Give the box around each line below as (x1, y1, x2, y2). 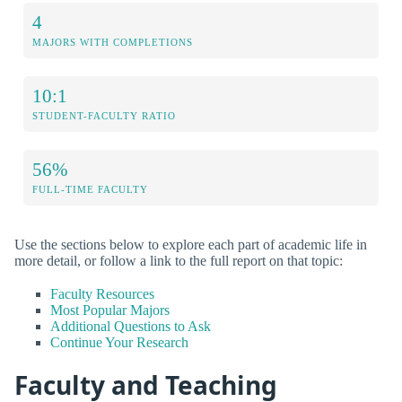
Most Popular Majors (50, 301, 170, 318)
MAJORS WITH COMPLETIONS (32, 36, 193, 48)
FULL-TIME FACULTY (32, 183, 148, 195)
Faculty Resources (50, 285, 154, 301)
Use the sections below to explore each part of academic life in (14, 236, 367, 252)
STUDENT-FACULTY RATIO (32, 109, 176, 121)
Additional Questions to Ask (50, 318, 211, 334)
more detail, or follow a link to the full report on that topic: (14, 252, 343, 268)
